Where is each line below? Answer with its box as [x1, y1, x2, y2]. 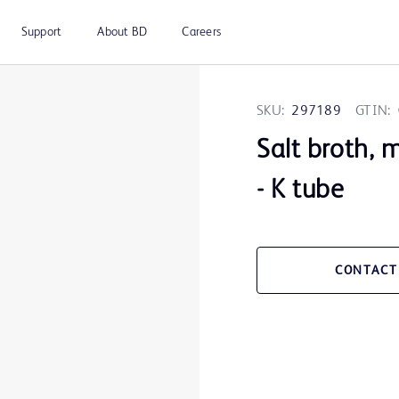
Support [20, 26, 62, 38]
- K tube [256, 177, 345, 205]
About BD [97, 26, 148, 38]
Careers [182, 26, 221, 38]
